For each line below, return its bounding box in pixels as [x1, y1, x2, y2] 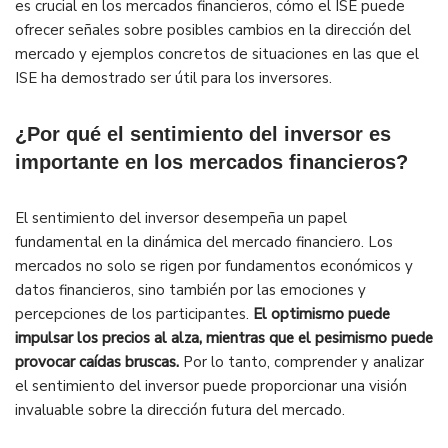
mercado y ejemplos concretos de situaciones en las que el [15, 44, 419, 65]
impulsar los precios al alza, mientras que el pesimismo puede [15, 328, 433, 349]
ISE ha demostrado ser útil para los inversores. [15, 68, 332, 89]
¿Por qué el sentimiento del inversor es [15, 123, 391, 146]
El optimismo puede [253, 304, 390, 325]
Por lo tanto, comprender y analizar [179, 352, 424, 373]
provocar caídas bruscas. [15, 352, 179, 373]
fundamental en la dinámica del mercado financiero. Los [15, 232, 393, 253]
